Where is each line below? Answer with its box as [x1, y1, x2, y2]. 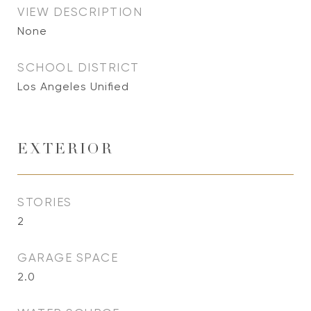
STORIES [17, 195, 72, 209]
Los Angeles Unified [17, 80, 129, 93]
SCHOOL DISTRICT [17, 60, 140, 74]
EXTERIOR [17, 143, 114, 158]
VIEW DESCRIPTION [17, 5, 142, 19]
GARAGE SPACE [17, 251, 118, 264]
